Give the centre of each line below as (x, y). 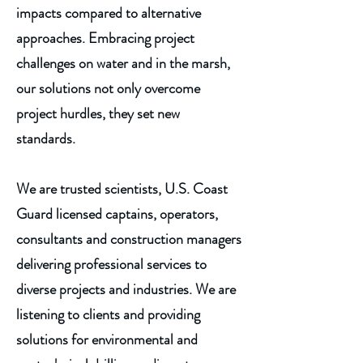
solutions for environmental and (107, 340)
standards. (47, 139)
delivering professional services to (111, 264)
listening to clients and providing (108, 314)
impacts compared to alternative (109, 13)
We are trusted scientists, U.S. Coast (122, 189)
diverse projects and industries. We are (126, 289)
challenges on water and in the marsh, (123, 63)
